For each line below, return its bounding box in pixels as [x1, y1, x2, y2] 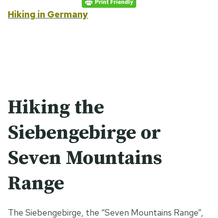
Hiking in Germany [8, 9, 88, 20]
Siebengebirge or [8, 121, 161, 145]
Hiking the [8, 95, 104, 120]
